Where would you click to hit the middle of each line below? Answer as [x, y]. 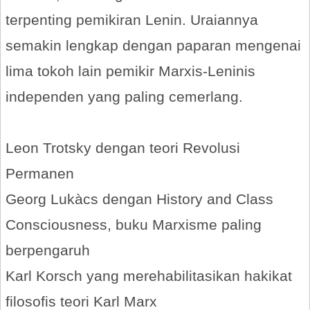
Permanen [40, 173]
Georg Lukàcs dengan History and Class [139, 199]
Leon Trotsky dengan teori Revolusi [123, 148]
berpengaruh [48, 250]
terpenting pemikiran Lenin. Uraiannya [132, 20]
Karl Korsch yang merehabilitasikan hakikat [149, 276]
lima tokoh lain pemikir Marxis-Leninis [130, 71]
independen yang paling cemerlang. [124, 97]
